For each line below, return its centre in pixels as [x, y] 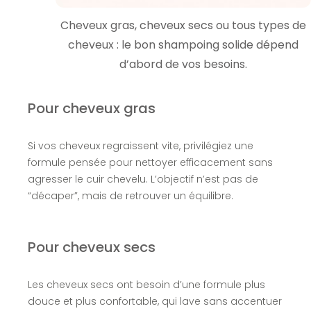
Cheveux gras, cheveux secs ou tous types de [183, 26]
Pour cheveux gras [91, 109]
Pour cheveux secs [91, 247]
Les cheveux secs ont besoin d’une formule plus [146, 285]
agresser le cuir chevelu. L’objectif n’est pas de [143, 179]
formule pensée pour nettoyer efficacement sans [150, 163]
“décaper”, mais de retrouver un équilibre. [130, 196]
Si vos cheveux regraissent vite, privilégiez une [140, 146]
